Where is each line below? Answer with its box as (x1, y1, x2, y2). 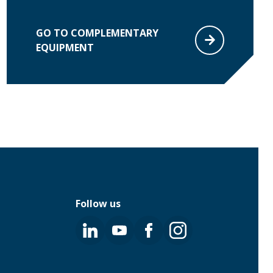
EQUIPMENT (35, 40, 94, 54)
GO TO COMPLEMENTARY (35, 26, 158, 40)
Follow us (75, 196, 121, 210)
